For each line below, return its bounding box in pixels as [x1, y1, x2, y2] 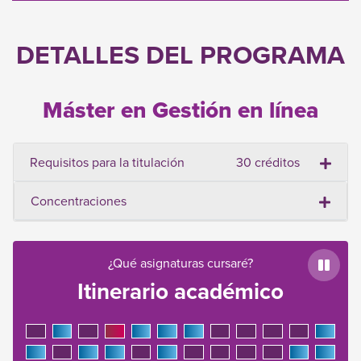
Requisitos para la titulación [30, 153, 185, 172]
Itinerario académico [77, 275, 284, 308]
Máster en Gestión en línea [43, 93, 318, 127]
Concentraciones [31, 192, 127, 210]
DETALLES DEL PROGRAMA [16, 35, 345, 74]
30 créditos [236, 153, 300, 172]
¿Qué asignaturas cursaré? [108, 254, 253, 272]
